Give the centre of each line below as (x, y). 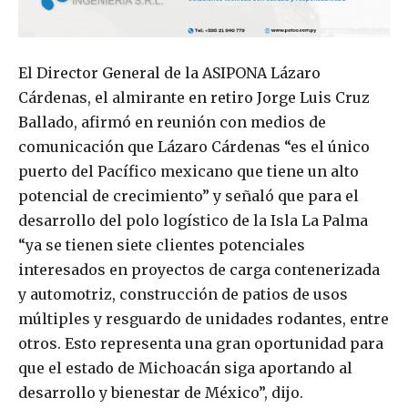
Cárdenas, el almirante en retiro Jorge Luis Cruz (194, 97)
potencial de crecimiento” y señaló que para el (189, 195)
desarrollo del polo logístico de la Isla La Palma (193, 220)
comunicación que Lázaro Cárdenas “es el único (194, 146)
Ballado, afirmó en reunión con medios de (172, 122)
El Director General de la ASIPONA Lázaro (169, 72)
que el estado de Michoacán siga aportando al (185, 367)
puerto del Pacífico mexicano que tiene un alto (189, 171)
